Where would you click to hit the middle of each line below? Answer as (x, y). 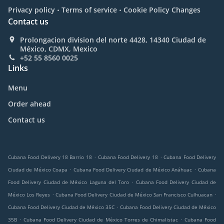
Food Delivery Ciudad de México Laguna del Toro (69, 182)
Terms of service (89, 10)
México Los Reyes (29, 195)
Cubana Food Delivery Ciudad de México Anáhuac (133, 170)
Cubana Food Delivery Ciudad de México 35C (61, 207)
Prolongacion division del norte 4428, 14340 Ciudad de (113, 40)
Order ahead (29, 104)
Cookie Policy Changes (162, 10)
